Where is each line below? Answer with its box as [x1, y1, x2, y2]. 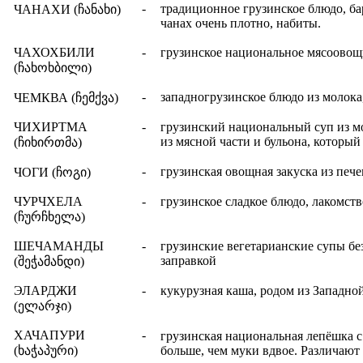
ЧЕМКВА [14, 90, 71, 105]
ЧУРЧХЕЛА [14, 194, 83, 208]
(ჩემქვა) [71, 90, 118, 105]
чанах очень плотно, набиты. [160, 15, 321, 30]
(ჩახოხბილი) [14, 60, 92, 75]
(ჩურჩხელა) [14, 209, 85, 224]
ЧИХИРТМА [14, 119, 88, 134]
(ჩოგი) [52, 164, 91, 179]
